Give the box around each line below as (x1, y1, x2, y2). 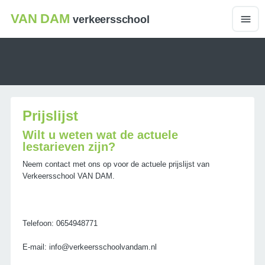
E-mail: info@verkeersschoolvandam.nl (22, 243, 157, 251)
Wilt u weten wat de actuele (22, 128, 178, 141)
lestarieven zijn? (22, 140, 115, 153)
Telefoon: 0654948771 (22, 219, 98, 228)
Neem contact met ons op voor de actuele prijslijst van (22, 160, 209, 169)
